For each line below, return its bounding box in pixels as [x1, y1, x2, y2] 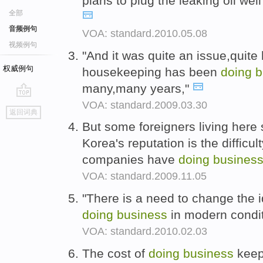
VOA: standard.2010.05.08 [82, 27, 207, 39]
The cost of [82, 246, 149, 260]
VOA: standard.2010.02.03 [82, 225, 207, 238]
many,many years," [82, 81, 193, 95]
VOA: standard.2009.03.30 [82, 99, 207, 111]
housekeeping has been [82, 65, 221, 79]
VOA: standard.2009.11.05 [82, 170, 207, 183]
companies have [82, 153, 178, 167]
